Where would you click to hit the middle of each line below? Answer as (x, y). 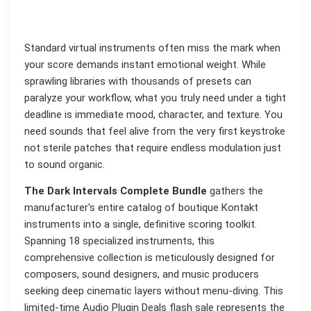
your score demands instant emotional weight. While (145, 65)
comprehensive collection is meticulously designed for (150, 258)
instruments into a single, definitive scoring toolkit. (141, 225)
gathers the (235, 191)
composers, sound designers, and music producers (142, 275)
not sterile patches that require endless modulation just (153, 148)
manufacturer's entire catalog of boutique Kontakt (141, 208)
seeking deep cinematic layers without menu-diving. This (154, 291)
